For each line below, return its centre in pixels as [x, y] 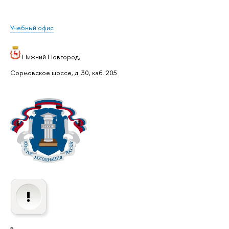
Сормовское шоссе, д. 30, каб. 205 [64, 72]
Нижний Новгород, [50, 57]
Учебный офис [32, 28]
